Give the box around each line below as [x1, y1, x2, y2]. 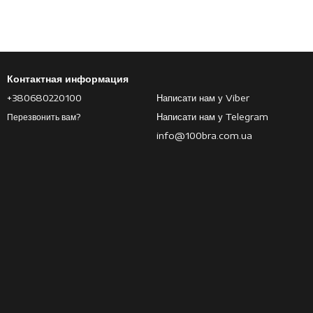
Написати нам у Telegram [156, 111, 268, 122]
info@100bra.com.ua [156, 130, 252, 141]
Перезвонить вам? [7, 112, 80, 123]
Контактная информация [7, 73, 129, 85]
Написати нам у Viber [156, 92, 249, 103]
